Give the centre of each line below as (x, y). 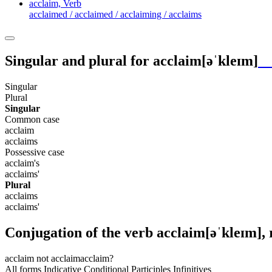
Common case (32, 119)
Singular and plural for (79, 60)
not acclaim (57, 258)
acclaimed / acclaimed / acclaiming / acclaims (115, 14)
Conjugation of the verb (81, 232)
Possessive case (35, 152)
